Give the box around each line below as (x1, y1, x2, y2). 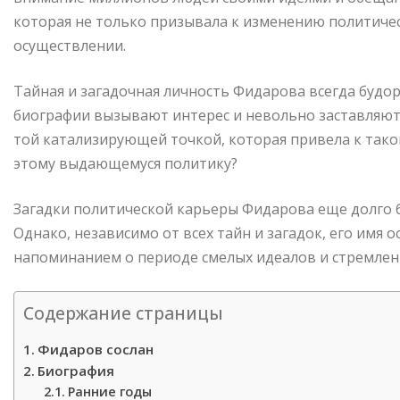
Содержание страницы (23, 301, 223, 326)
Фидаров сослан (37, 340, 154, 359)
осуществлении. (13, 36, 126, 56)
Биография (37, 362, 115, 380)
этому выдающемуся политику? (13, 154, 237, 174)
